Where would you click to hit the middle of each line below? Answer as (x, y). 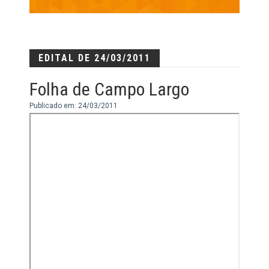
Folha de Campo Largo (109, 89)
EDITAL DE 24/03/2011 (95, 58)
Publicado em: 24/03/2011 (74, 105)
